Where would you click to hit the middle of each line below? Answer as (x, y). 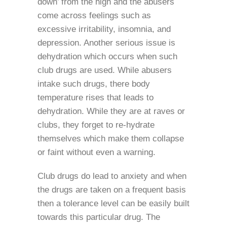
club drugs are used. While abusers (105, 70)
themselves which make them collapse (111, 139)
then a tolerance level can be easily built (113, 203)
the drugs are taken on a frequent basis (112, 190)
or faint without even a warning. (97, 152)
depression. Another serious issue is (106, 43)
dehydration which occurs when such (107, 56)
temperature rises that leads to (96, 98)
